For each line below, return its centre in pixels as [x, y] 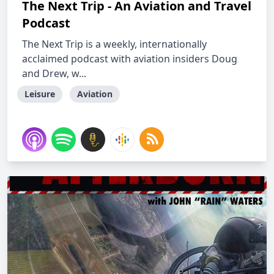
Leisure [40, 94]
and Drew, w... [54, 73]
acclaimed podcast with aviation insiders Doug [130, 59]
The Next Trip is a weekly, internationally [114, 44]
